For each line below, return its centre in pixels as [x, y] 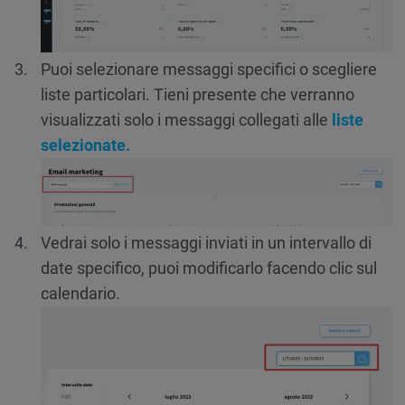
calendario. [80, 294]
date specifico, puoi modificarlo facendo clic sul [209, 268]
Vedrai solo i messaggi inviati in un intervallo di [206, 243]
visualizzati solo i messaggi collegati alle [186, 120]
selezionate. [85, 146]
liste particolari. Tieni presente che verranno [198, 95]
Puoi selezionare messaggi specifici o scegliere [209, 70]
